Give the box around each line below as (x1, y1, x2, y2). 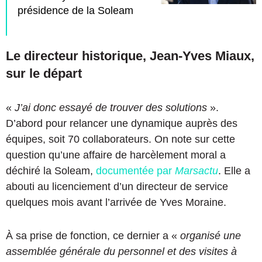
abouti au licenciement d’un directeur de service (6, 181, 228, 193)
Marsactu (175, 165, 218, 177)
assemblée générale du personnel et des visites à (6, 246, 237, 258)
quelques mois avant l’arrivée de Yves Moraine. (6, 196, 226, 209)
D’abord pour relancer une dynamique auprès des (6, 118, 237, 130)
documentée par (96, 165, 175, 177)
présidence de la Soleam (18, 5, 133, 17)
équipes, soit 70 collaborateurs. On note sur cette (6, 133, 235, 146)
